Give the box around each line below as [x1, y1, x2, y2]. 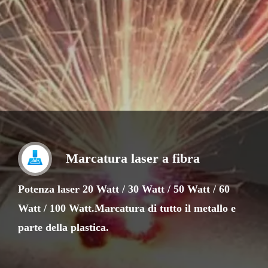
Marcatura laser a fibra [66, 151, 200, 166]
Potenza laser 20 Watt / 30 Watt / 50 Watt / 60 [18, 183, 230, 196]
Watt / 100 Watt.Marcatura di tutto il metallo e [18, 202, 236, 215]
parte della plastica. [18, 221, 109, 234]
